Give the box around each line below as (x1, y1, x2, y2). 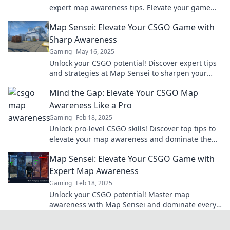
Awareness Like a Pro (49, 100, 132, 111)
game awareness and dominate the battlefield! (49, 79, 210, 88)
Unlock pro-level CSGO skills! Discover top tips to (49, 124, 216, 133)
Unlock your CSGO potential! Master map (49, 189, 190, 199)
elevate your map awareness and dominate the (49, 134, 212, 144)
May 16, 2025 (76, 47, 114, 56)
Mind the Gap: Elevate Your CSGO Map (49, 87, 198, 99)
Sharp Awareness (49, 34, 117, 45)
